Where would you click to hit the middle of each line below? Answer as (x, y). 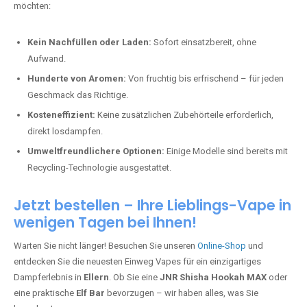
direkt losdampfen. (65, 131)
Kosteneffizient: (61, 115)
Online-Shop (222, 246)
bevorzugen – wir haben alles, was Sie (182, 293)
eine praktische (45, 293)
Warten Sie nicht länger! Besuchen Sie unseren (106, 246)
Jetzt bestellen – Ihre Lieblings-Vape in (152, 205)
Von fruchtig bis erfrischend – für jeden (205, 78)
